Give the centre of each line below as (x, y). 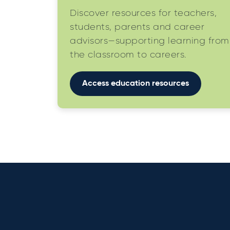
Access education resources (136, 84)
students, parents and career (137, 27)
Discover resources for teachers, (143, 14)
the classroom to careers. (128, 55)
